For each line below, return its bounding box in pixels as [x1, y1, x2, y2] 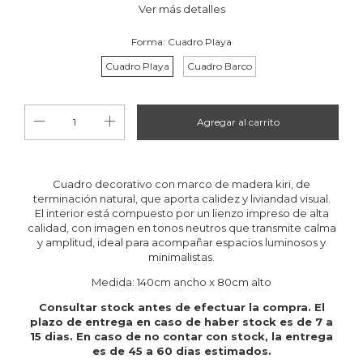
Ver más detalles [138, 2, 225, 15]
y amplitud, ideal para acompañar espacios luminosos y [37, 235, 326, 249]
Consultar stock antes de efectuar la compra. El [38, 300, 325, 314]
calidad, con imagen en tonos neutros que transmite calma [27, 220, 336, 234]
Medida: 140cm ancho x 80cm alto [92, 275, 271, 288]
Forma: [131, 35, 168, 48]
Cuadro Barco [186, 59, 252, 72]
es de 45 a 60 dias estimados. [92, 344, 271, 357]
